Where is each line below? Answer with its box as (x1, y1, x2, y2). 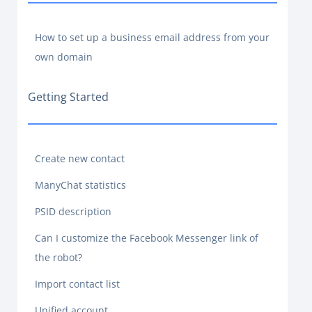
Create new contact (35, 152, 125, 165)
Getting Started (28, 89, 109, 104)
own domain (35, 50, 93, 63)
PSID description (35, 205, 111, 218)
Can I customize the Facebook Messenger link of (35, 231, 258, 244)
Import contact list (35, 277, 120, 290)
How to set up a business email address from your (35, 31, 270, 44)
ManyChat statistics (35, 178, 126, 192)
